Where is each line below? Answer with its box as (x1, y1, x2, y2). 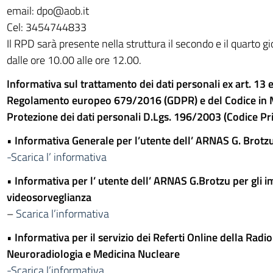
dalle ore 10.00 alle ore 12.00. (6, 52, 141, 68)
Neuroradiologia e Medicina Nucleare (6, 246, 180, 262)
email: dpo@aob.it (6, 2, 89, 19)
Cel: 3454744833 (6, 19, 87, 35)
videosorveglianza (6, 189, 91, 205)
